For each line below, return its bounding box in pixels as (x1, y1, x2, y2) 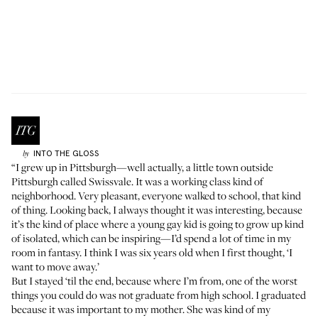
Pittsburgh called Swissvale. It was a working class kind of (11, 174, 263, 188)
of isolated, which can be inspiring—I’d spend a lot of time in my (11, 231, 291, 245)
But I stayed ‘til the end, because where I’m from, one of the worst (11, 273, 297, 287)
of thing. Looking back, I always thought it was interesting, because (11, 202, 302, 216)
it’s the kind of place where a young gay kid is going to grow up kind (11, 216, 304, 231)
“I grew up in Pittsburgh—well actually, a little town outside (11, 160, 273, 174)
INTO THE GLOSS (33, 148, 99, 158)
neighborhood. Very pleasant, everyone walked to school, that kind (11, 188, 301, 202)
